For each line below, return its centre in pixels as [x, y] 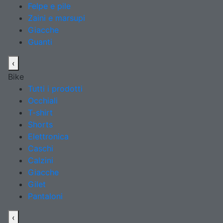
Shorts [40, 124]
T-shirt [40, 112]
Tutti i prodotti [55, 89]
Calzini [41, 160]
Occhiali [43, 101]
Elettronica [48, 136]
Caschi [41, 148]
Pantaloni [45, 196]
